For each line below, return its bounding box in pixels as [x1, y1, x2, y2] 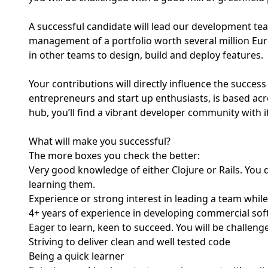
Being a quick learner [29, 249, 124, 263]
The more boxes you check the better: [29, 149, 200, 162]
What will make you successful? [29, 135, 170, 148]
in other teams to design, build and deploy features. [29, 48, 263, 62]
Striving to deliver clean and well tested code [29, 235, 230, 248]
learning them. [29, 178, 95, 191]
